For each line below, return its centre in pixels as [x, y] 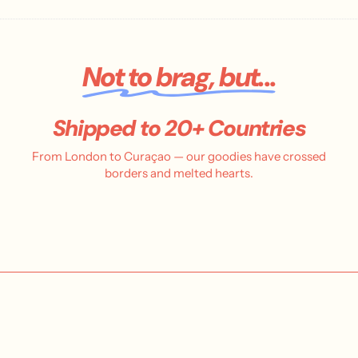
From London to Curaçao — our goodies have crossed [179, 157]
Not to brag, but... [179, 78]
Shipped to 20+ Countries [179, 129]
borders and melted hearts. [179, 173]
